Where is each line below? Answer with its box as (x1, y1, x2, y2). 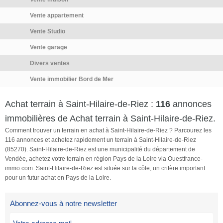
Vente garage (30, 43, 67, 51)
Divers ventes (30, 59, 70, 67)
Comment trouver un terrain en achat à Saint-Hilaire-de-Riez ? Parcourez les (5, 126, 212, 134)
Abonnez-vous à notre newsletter (10, 199, 117, 208)
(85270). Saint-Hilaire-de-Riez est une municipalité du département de (5, 145, 195, 153)
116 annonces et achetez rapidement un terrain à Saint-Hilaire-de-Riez (5, 136, 196, 143)
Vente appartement (30, 11, 84, 19)
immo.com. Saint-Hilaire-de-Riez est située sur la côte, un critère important (5, 164, 205, 172)
